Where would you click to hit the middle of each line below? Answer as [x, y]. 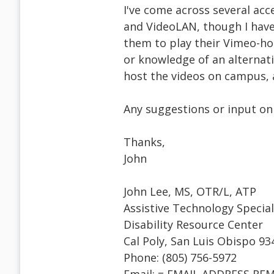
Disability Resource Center [193, 225]
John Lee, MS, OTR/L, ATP [190, 192]
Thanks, [144, 142]
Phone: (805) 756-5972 [180, 258]
